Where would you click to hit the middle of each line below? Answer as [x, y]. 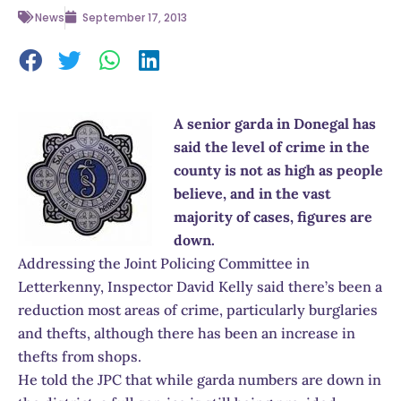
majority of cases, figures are [273, 216]
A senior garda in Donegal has [275, 123]
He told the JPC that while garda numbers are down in [200, 379]
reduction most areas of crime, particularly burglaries [198, 309]
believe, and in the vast [252, 193]
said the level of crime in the [272, 146]
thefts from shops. [80, 356]
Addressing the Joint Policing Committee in [164, 263]
